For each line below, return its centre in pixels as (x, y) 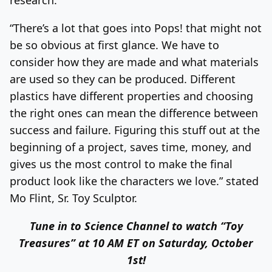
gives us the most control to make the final (121, 164)
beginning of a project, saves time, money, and (131, 147)
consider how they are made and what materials (134, 62)
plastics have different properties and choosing (131, 96)
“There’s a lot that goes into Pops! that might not (136, 28)
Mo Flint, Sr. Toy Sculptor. (73, 198)
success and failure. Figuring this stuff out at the (135, 130)
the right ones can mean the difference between (134, 113)
